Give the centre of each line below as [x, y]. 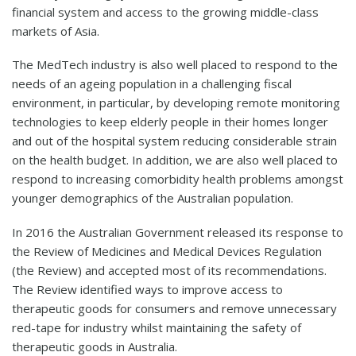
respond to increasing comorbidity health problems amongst [178, 179]
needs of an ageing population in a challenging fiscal [152, 84]
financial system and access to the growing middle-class [165, 12]
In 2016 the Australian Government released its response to [178, 232]
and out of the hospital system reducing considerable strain [174, 141]
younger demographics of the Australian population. [153, 198]
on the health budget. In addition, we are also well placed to [175, 160]
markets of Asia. [56, 31]
